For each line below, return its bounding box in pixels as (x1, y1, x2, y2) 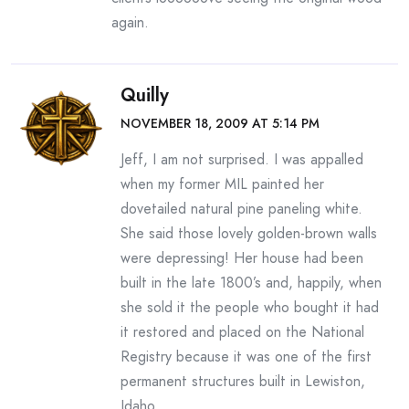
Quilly (121, 82, 169, 109)
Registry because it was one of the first (121, 346, 372, 367)
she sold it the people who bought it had (121, 297, 379, 318)
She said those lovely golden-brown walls (121, 223, 377, 244)
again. (111, 12, 149, 33)
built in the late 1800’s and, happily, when (121, 272, 382, 293)
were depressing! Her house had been (121, 247, 363, 268)
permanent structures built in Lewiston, (121, 371, 365, 392)
